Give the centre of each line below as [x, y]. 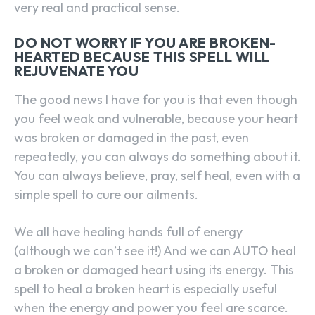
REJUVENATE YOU [76, 70]
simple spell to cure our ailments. [106, 194]
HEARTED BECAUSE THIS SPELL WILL [142, 56]
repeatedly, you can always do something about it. [157, 156]
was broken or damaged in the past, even [131, 137]
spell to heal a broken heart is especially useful [146, 288]
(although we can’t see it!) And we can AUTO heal [155, 250]
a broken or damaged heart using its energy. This [154, 269]
